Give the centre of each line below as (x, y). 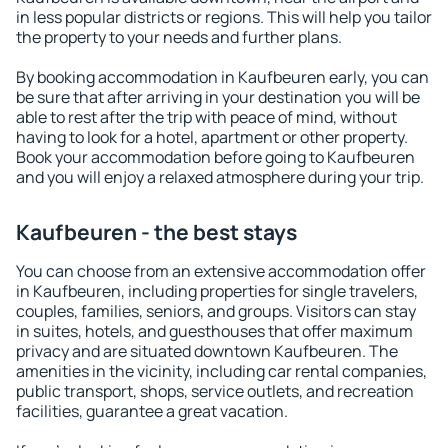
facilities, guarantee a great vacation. (152, 411)
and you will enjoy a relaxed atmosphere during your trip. (220, 177)
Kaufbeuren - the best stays (156, 232)
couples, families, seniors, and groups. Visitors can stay (216, 311)
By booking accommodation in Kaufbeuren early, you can (222, 77)
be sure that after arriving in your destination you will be (218, 97)
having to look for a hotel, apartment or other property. (212, 137)
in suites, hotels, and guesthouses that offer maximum (214, 331)
